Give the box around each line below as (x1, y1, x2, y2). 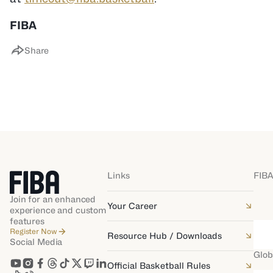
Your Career (107, 200, 157, 211)
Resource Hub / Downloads (107, 230, 222, 241)
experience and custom (10, 205, 107, 215)
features (10, 216, 44, 226)
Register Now (10, 227, 57, 236)
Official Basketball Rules (107, 260, 210, 271)
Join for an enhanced (10, 194, 96, 204)
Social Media (10, 236, 63, 247)
